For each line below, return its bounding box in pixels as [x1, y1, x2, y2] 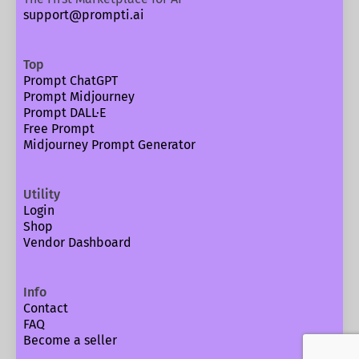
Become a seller [22, 332, 117, 348]
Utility [22, 186, 60, 202]
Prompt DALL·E [22, 104, 107, 120]
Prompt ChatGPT [22, 72, 118, 88]
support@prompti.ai [22, 6, 144, 22]
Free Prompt [22, 120, 95, 136]
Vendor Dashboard [22, 234, 131, 250]
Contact [22, 300, 68, 316]
